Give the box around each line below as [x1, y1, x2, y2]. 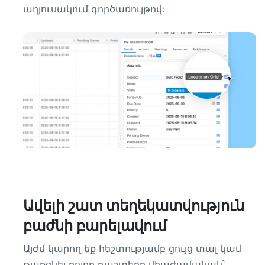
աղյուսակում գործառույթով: [23, 3, 164, 15]
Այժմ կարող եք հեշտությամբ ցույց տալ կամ [23, 243, 241, 254]
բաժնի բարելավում [23, 217, 167, 234]
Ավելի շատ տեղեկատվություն [23, 197, 244, 214]
